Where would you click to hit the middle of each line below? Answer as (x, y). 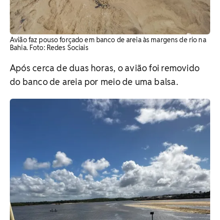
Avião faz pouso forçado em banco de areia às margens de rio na (108, 40)
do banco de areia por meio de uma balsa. (94, 82)
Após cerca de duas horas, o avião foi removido (105, 68)
